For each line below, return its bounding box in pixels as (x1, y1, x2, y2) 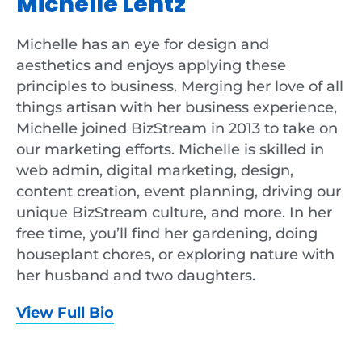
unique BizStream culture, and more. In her (16, 204, 332, 221)
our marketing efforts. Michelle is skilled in (16, 141, 324, 158)
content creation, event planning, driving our (16, 183, 341, 200)
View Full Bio (16, 304, 114, 322)
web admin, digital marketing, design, (16, 162, 293, 179)
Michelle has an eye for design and (16, 36, 269, 53)
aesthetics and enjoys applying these (16, 57, 286, 74)
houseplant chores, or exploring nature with (16, 246, 335, 263)
